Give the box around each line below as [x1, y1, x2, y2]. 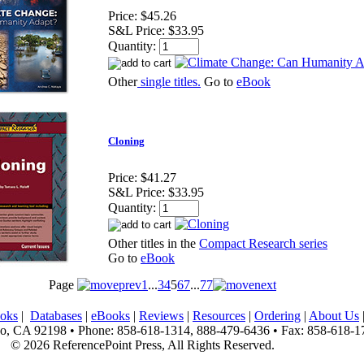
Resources [193, 309, 245, 323]
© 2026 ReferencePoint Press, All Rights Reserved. [10, 338, 275, 352]
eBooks [91, 309, 130, 323]
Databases [30, 309, 82, 323]
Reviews [139, 309, 184, 323]
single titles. [137, 75, 201, 89]
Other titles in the [108, 236, 199, 251]
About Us [309, 309, 359, 323]
